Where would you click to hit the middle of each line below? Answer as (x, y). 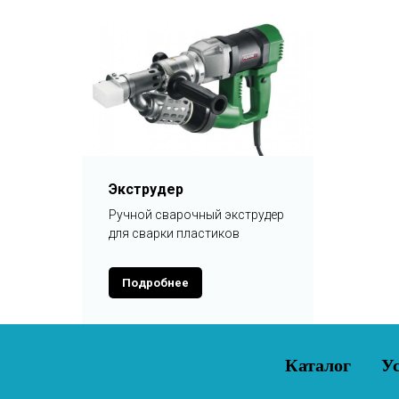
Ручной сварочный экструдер (196, 215)
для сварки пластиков (174, 233)
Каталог (318, 365)
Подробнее (155, 282)
